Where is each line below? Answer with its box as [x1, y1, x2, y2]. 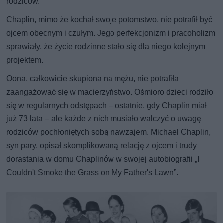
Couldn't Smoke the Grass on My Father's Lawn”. [6, 167, 179, 177]
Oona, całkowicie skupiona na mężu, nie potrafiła [6, 73, 179, 83]
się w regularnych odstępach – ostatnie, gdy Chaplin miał [6, 100, 207, 110]
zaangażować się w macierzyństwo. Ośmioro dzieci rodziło [6, 87, 214, 97]
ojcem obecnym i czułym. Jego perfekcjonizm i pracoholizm [6, 28, 216, 38]
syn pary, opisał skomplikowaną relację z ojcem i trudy [6, 140, 197, 150]
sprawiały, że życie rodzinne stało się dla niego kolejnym [6, 41, 206, 51]
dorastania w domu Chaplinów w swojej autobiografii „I [6, 154, 200, 164]
